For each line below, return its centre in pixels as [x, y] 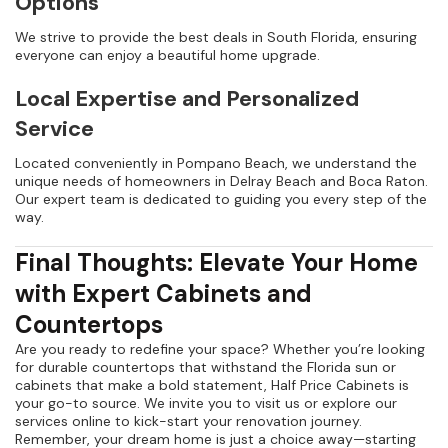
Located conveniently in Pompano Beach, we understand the [216, 163]
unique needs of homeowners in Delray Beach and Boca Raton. [221, 181]
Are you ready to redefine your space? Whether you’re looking [220, 349]
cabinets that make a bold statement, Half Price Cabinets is [212, 385]
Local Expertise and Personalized [187, 99]
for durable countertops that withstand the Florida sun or [205, 367]
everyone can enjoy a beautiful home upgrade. [167, 55]
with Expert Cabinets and [163, 294]
